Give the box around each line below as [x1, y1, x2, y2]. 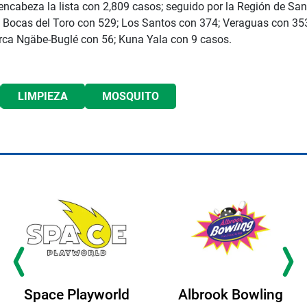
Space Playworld [23, 286, 130, 304]
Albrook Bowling [178, 286, 283, 304]
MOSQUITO [102, 90, 159, 103]
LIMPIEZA [18, 90, 68, 103]
